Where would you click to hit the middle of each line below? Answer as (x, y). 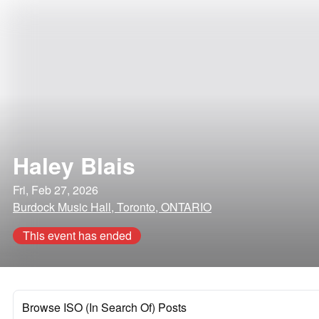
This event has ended (77, 235)
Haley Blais (74, 165)
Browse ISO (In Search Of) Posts (104, 307)
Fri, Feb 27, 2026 (56, 190)
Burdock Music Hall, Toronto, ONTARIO (112, 207)
